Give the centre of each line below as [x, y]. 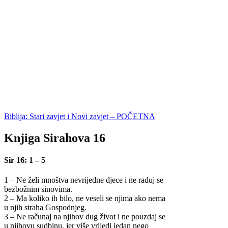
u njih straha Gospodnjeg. [45, 208]
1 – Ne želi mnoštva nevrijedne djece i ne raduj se [84, 180]
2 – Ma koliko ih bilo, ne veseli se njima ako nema [85, 198]
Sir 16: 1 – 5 [25, 160]
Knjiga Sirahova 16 [55, 138]
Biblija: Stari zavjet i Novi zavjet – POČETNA [80, 116]
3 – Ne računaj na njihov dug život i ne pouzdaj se [85, 217]
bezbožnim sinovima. [38, 189]
